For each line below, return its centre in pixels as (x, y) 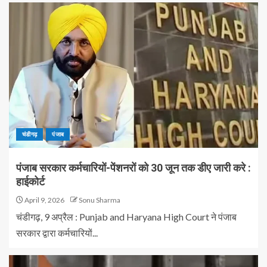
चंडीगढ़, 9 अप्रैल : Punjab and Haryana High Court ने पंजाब (126, 217)
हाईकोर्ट (30, 181)
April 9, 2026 (44, 200)
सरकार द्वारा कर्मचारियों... (57, 233)
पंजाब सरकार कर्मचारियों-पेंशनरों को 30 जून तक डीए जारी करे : (133, 168)
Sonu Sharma (100, 200)
